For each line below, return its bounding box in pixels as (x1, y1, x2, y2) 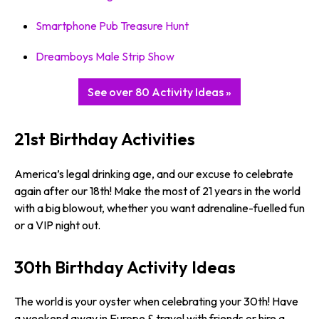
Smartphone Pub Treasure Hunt (36, 18, 189, 33)
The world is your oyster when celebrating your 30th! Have (14, 293, 298, 308)
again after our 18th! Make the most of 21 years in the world (14, 183, 300, 198)
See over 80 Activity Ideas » (88, 85, 231, 100)
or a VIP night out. (14, 217, 100, 232)
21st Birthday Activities (14, 128, 195, 150)
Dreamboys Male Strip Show (36, 49, 174, 63)
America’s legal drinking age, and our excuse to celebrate (14, 166, 293, 181)
